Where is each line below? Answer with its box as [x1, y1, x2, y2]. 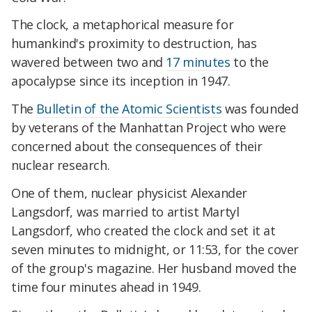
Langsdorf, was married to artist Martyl [11, 203, 240, 220]
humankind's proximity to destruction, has [11, 35, 257, 52]
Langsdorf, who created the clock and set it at [11, 222, 276, 239]
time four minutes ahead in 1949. [11, 279, 201, 295]
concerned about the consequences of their [11, 138, 263, 155]
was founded [221, 100, 299, 118]
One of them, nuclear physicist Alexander [11, 185, 248, 201]
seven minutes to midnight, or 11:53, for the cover [11, 241, 299, 258]
